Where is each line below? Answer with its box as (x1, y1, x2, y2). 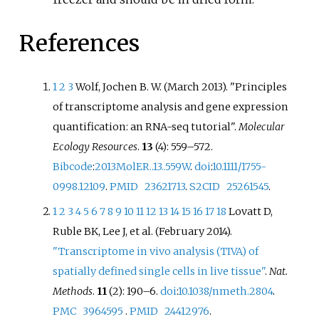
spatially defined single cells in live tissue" (53, 265, 266, 278)
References (19, 29, 140, 58)
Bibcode (53, 159, 93, 173)
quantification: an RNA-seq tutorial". (53, 120, 239, 133)
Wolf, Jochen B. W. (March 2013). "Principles (75, 80, 288, 93)
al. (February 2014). (142, 225, 233, 239)
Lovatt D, (229, 205, 273, 219)
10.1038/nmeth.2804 (178, 285, 273, 298)
